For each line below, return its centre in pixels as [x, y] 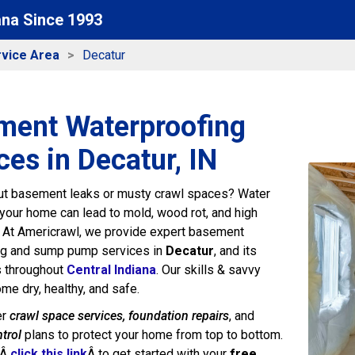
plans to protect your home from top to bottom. [152, 335]
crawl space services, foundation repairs [119, 316]
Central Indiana [111, 270]
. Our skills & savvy [208, 270]
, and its [235, 251]
